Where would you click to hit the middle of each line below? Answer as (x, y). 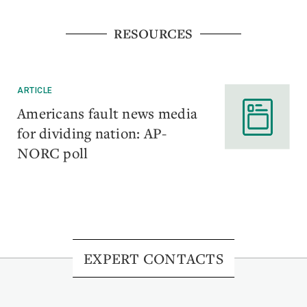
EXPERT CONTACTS (153, 259)
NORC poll (53, 153)
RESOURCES (153, 34)
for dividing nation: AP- (92, 133)
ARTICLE (35, 91)
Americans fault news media (108, 113)
